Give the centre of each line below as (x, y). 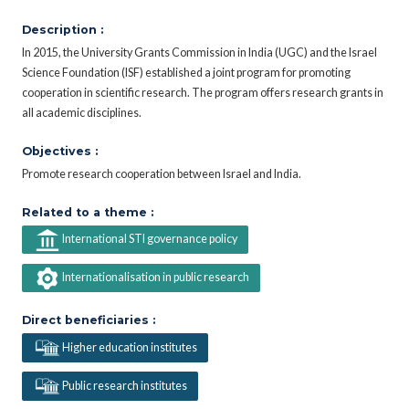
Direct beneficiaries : (89, 320)
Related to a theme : (88, 212)
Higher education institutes (129, 347)
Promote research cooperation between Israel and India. (162, 173)
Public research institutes (124, 385)
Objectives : (60, 151)
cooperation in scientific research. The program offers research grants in (203, 92)
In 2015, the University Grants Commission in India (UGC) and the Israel (199, 52)
